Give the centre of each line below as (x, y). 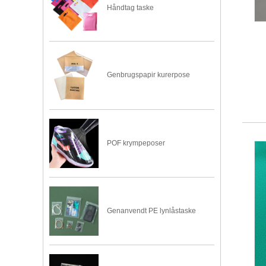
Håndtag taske (131, 8)
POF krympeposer (136, 143)
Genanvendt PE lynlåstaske (152, 211)
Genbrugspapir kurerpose (149, 75)
